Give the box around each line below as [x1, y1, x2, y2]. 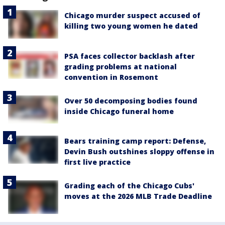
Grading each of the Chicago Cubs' [64, 180, 194, 190]
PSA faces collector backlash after [64, 51, 195, 61]
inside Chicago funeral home [64, 106, 174, 116]
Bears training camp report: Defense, [64, 136, 206, 146]
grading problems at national [64, 61, 177, 71]
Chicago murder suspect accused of [64, 11, 200, 21]
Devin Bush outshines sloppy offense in [64, 146, 214, 156]
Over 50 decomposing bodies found [64, 95, 197, 105]
